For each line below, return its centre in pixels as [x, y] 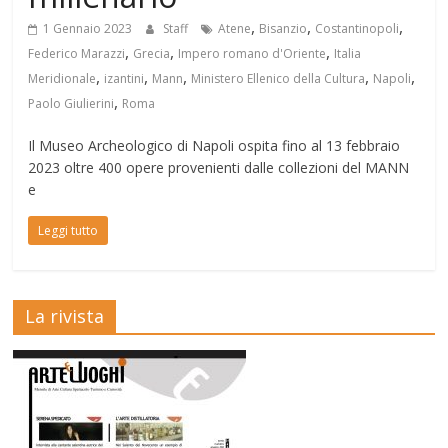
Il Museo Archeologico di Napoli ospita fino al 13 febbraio [214, 146]
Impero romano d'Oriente [252, 54]
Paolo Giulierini [71, 104]
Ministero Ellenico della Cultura [278, 79]
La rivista [65, 316]
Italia [348, 54]
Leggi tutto [68, 231]
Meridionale [62, 79]
